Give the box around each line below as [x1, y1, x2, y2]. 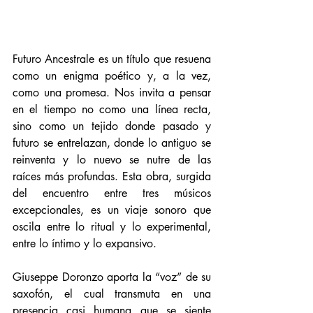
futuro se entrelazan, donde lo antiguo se [13, 136, 211, 150]
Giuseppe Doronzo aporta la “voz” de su [13, 270, 211, 284]
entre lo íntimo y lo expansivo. [13, 236, 156, 251]
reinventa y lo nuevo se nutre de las [13, 152, 211, 167]
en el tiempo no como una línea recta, [13, 102, 211, 117]
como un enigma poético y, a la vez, [13, 68, 211, 83]
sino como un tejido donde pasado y [13, 119, 211, 133]
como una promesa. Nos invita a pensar [13, 85, 211, 100]
